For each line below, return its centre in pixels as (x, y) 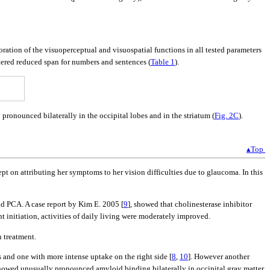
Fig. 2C (227, 115)
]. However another (219, 256)
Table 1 (163, 61)
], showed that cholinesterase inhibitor (190, 204)
